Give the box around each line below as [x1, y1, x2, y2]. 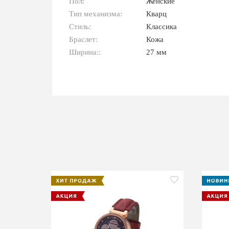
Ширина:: [68, 48, 101, 56]
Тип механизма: [68, 9, 122, 18]
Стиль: [68, 22, 91, 31]
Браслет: [68, 35, 98, 43]
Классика [146, 22, 177, 31]
